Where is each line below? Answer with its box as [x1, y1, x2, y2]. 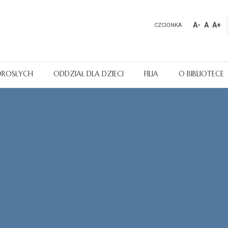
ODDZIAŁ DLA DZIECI [53, 69, 124, 78]
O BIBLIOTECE [179, 69, 224, 78]
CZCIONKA [154, 22, 182, 28]
